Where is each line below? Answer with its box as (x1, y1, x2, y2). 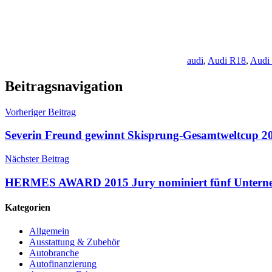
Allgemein (29, 226, 69, 237)
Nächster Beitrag (5, 154, 69, 165)
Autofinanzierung (29, 259, 97, 270)
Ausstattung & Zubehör (29, 237, 120, 248)
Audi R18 (208, 55, 246, 66)
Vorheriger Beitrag (5, 106, 76, 117)
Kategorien (5, 202, 50, 213)
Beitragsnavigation (5, 78, 123, 94)
